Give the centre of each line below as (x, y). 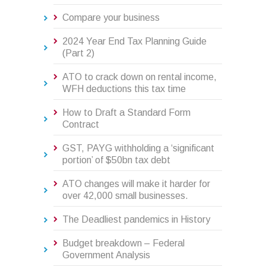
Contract (81, 125)
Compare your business (111, 18)
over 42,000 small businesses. (125, 196)
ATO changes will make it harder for (136, 184)
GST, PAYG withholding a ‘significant (138, 148)
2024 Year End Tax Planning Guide (134, 42)
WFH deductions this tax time (124, 89)
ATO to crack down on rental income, (140, 77)
